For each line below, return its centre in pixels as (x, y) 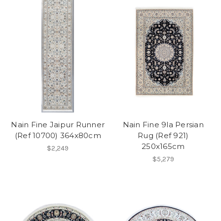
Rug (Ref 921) (163, 136)
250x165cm (163, 147)
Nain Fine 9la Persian (163, 125)
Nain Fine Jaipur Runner (58, 125)
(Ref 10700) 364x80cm (58, 136)
